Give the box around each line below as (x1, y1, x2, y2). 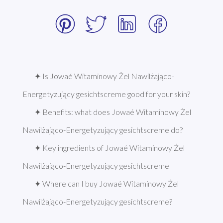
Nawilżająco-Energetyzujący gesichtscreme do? (22, 125, 183, 135)
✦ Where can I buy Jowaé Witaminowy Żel (34, 179, 179, 189)
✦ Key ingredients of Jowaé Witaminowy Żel (34, 143, 185, 153)
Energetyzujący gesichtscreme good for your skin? (22, 89, 190, 99)
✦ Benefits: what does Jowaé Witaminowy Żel (34, 107, 191, 117)
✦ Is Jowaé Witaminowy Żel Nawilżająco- (34, 71, 174, 81)
